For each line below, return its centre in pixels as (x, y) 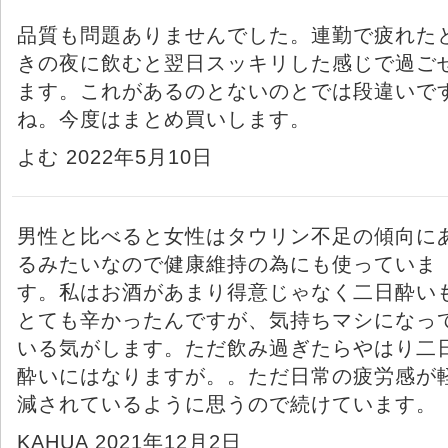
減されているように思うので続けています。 (227, 403)
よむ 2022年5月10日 (115, 156)
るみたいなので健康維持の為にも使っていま (227, 263)
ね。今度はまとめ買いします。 (164, 118)
